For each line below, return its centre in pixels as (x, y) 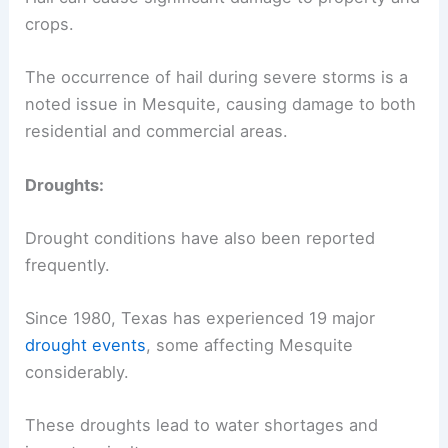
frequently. (68, 264)
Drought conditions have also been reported (200, 237)
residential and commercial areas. (157, 131)
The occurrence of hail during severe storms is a (217, 77)
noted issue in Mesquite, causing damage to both (221, 104)
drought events (86, 345)
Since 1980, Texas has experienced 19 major (200, 318)
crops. (50, 24)
